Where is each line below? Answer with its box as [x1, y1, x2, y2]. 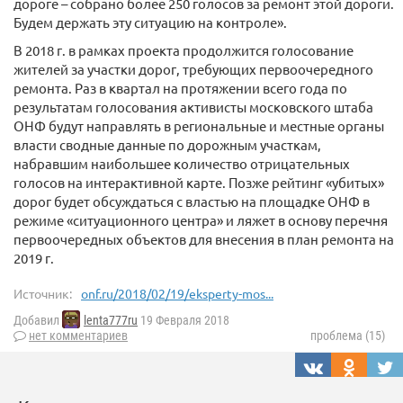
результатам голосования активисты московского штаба [13, 98, 373, 115]
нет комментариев [29, 328, 128, 344]
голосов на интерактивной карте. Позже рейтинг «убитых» [13, 174, 384, 191]
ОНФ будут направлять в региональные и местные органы [13, 117, 384, 134]
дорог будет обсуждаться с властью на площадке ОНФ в [13, 193, 370, 210]
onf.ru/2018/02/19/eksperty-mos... [81, 285, 273, 301]
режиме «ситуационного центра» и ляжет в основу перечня [13, 211, 388, 228]
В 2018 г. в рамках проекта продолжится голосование [13, 41, 354, 58]
